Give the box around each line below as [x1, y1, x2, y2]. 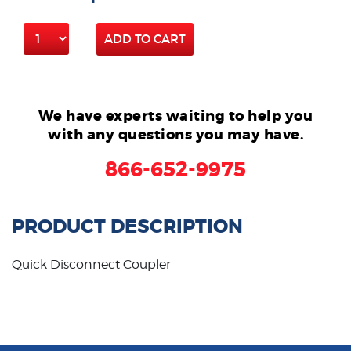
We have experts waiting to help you [38, 106, 313, 125]
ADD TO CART [104, 31, 186, 46]
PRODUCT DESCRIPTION [12, 214, 243, 239]
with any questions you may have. [48, 125, 303, 144]
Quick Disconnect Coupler [12, 256, 171, 272]
